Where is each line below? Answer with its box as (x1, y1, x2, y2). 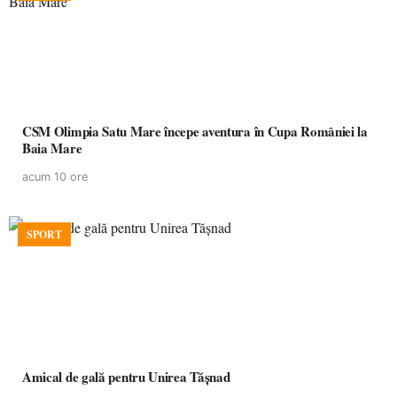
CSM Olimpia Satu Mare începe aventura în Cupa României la (22, 121, 254, 141)
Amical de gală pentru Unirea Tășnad (22, 367, 230, 386)
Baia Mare (22, 138, 82, 158)
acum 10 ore (22, 170, 88, 183)
